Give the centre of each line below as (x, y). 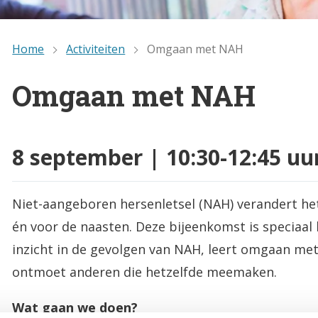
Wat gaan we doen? (75, 308)
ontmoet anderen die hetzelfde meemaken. (145, 272)
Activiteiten (96, 49)
